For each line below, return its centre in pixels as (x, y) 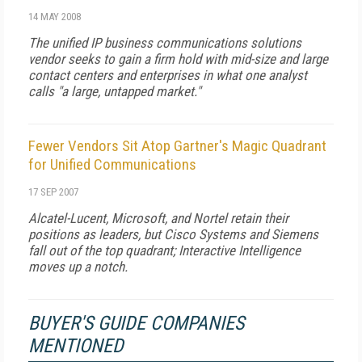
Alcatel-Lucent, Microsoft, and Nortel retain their (158, 218)
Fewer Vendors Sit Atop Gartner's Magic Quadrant (177, 146)
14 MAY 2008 (55, 17)
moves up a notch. (78, 267)
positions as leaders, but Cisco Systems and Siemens (173, 234)
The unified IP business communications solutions (165, 43)
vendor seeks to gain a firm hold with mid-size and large (178, 59)
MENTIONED (76, 346)
